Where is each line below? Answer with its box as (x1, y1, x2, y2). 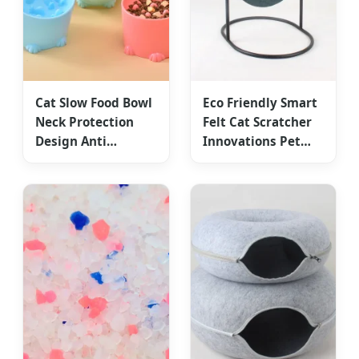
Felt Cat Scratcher (202, 114, 312, 131)
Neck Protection (35, 114, 134, 131)
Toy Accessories (202, 152, 298, 169)
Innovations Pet (202, 133, 301, 150)
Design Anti (35, 133, 107, 150)
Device (35, 171, 76, 188)
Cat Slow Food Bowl (35, 95, 152, 111)
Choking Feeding (35, 152, 138, 169)
